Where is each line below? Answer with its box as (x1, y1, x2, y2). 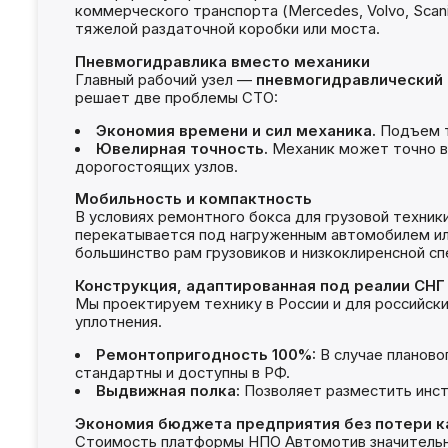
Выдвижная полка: (95, 382, 240, 401)
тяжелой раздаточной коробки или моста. (74, 19, 380, 38)
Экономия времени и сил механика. (95, 121, 376, 140)
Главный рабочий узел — (74, 70, 256, 89)
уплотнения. (74, 313, 162, 332)
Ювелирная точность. (95, 139, 268, 158)
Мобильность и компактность (74, 190, 312, 209)
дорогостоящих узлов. (74, 157, 238, 176)
